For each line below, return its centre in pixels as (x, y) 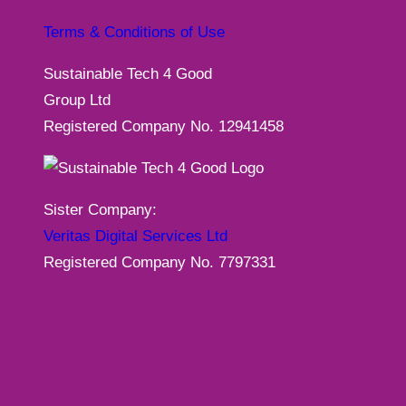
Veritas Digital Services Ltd (135, 237)
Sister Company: (100, 210)
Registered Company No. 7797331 (159, 263)
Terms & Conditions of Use (134, 33)
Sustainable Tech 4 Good (128, 74)
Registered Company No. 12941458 (164, 127)
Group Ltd (77, 101)
